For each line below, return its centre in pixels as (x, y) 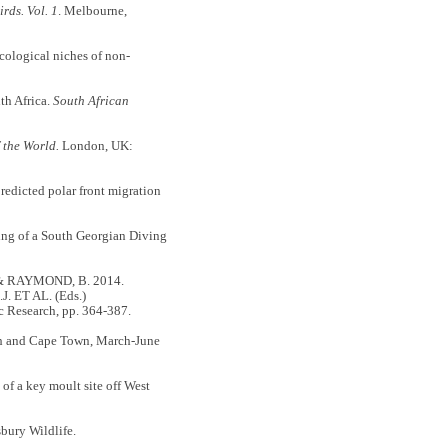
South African (90, 100)
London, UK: (95, 145)
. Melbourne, (92, 10)
